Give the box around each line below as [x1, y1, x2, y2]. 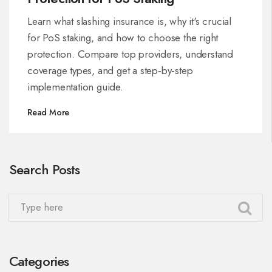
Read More [27, 106, 70, 118]
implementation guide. [27, 79, 123, 94]
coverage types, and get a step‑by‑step [27, 63, 193, 78]
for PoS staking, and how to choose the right [27, 30, 219, 45]
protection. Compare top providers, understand [27, 46, 233, 61]
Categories [9, 251, 69, 271]
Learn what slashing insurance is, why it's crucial [27, 13, 231, 29]
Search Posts [9, 159, 80, 179]
